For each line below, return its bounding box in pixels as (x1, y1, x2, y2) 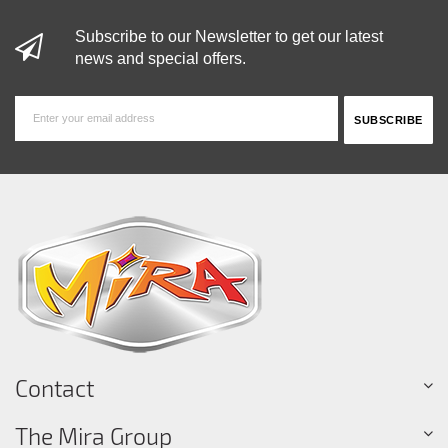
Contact (15, 373, 94, 402)
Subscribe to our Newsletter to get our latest (75, 27, 383, 46)
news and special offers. (75, 49, 246, 68)
